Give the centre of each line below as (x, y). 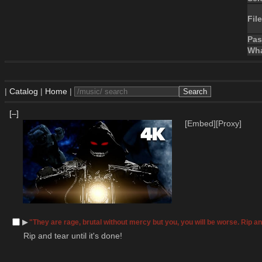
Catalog (24, 91)
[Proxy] (229, 123)
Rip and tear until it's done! (73, 235)
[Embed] (201, 123)
